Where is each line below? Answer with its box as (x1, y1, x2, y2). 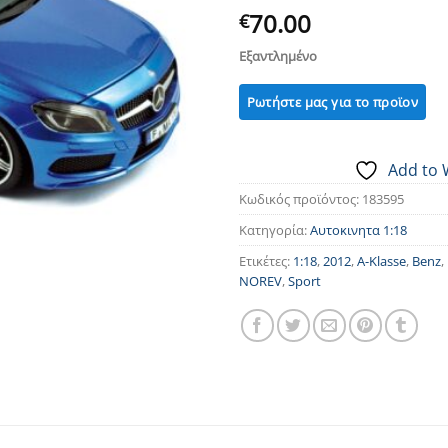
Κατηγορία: (239, 220, 310, 239)
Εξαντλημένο (239, 47, 317, 66)
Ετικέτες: (239, 251, 293, 270)
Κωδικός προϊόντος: (239, 189, 362, 208)
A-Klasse (357, 251, 406, 270)
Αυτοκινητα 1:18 (310, 220, 407, 239)
